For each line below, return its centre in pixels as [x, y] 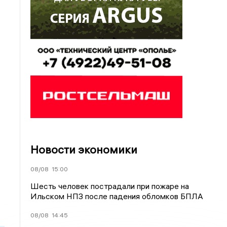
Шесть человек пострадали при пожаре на [110, 186]
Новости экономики [84, 149]
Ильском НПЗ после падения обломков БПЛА [117, 196]
